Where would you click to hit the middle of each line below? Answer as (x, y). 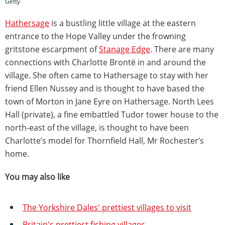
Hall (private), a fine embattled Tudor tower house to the (112, 114)
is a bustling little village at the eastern (123, 23)
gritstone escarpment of (52, 49)
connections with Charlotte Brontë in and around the (105, 62)
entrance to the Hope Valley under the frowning (95, 36)
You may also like (37, 177)
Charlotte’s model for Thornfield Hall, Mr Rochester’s (104, 140)
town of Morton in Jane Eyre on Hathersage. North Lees (109, 101)
